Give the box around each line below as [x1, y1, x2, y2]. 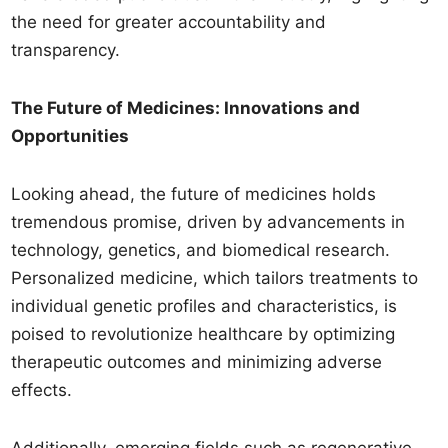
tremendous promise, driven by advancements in [11, 212, 406, 232]
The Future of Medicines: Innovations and [11, 98, 361, 118]
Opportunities [11, 126, 130, 146]
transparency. [11, 40, 121, 60]
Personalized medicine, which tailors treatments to [11, 268, 419, 288]
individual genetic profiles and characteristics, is [11, 296, 398, 316]
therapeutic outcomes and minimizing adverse [11, 352, 383, 372]
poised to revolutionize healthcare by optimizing [11, 324, 396, 344]
